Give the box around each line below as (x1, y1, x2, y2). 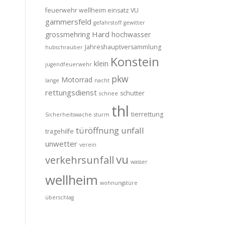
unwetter (45, 139, 77, 149)
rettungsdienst (45, 87, 97, 98)
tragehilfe (45, 127, 74, 136)
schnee (99, 90, 118, 97)
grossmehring (45, 30, 90, 40)
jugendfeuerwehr (45, 61, 92, 68)
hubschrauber (45, 44, 83, 51)
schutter (120, 89, 145, 98)
